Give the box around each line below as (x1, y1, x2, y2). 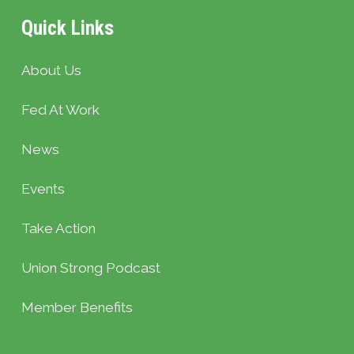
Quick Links (21, 17, 114, 40)
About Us (21, 62, 81, 78)
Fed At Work (21, 101, 100, 118)
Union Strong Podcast (21, 259, 160, 276)
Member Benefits (21, 299, 133, 315)
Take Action (21, 220, 96, 236)
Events (21, 180, 65, 197)
